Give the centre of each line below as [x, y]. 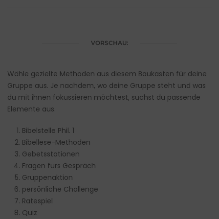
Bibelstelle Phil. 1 [48, 131]
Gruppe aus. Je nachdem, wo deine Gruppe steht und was [107, 86]
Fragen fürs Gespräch [59, 166]
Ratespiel [37, 201]
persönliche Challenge [60, 189]
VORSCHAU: [109, 43]
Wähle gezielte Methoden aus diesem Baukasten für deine [107, 74]
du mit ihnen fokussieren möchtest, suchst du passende [104, 98]
